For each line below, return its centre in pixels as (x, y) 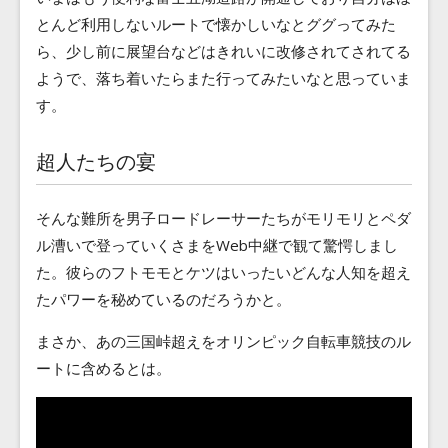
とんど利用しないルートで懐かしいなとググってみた (216, 24)
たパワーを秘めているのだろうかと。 (163, 299)
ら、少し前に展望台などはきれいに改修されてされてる (223, 51)
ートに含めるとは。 (103, 368)
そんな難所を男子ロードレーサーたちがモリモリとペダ (223, 218)
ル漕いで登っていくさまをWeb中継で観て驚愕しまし (217, 245)
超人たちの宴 (96, 162)
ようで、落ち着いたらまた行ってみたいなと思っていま (223, 78)
